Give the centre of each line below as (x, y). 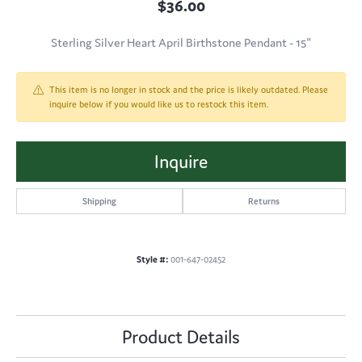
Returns (264, 202)
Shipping (99, 202)
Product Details (181, 337)
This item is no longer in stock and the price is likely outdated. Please (189, 90)
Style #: (152, 260)
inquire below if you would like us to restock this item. (159, 105)
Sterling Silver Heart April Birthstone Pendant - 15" (181, 43)
